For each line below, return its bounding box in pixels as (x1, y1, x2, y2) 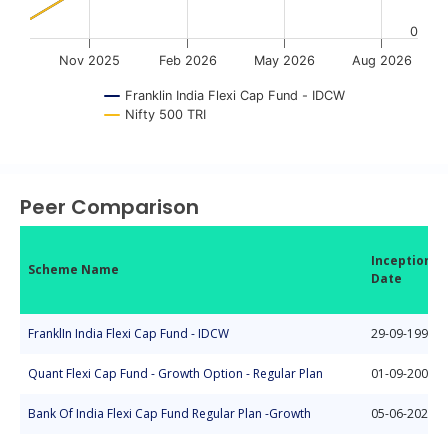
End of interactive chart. (20, 142, 197, 164)
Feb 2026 (158, 53, 217, 68)
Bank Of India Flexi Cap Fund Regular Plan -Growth (28, 405, 311, 422)
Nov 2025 (59, 53, 121, 68)
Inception (371, 252, 432, 269)
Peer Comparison (20, 193, 199, 221)
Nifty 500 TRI (125, 107, 206, 122)
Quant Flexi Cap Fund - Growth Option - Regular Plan (28, 365, 323, 382)
